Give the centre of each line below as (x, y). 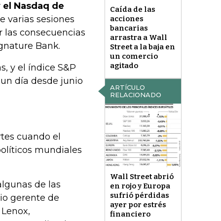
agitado (124, 66)
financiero (130, 214)
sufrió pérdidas (139, 195)
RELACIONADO (135, 95)
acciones (127, 19)
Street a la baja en (142, 47)
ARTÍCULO (127, 88)
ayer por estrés (138, 204)
